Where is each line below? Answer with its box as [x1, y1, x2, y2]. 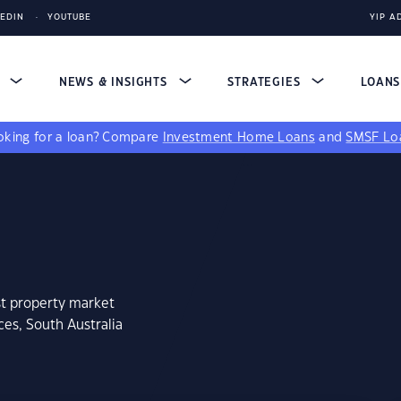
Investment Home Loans [162, 132, 315, 144]
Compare [102, 132, 163, 144]
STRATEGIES [227, 77, 305, 88]
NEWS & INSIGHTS [58, 77, 172, 88]
